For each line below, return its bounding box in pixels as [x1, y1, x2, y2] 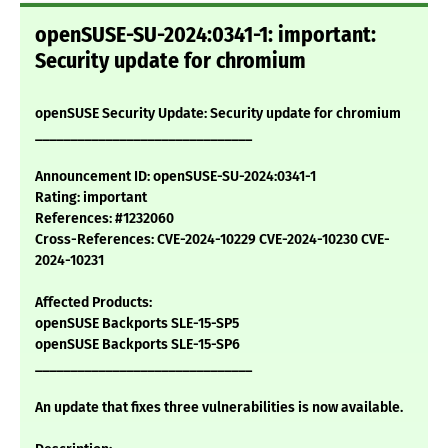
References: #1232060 [35, 210, 174, 228]
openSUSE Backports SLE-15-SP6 [35, 336, 240, 354]
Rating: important [35, 189, 147, 207]
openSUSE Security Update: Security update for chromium [35, 105, 401, 123]
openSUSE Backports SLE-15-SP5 [35, 315, 239, 333]
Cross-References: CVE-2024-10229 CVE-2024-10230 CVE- [35, 231, 390, 249]
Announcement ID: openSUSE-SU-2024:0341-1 [35, 168, 316, 186]
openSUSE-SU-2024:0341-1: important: [35, 22, 376, 49]
